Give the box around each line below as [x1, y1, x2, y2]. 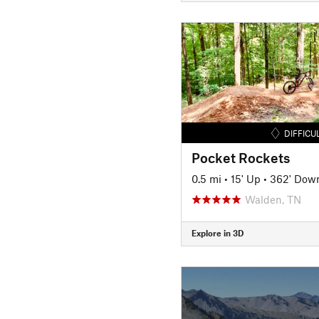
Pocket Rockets [191, 149, 290, 166]
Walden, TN [244, 192, 301, 206]
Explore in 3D [191, 228, 244, 238]
